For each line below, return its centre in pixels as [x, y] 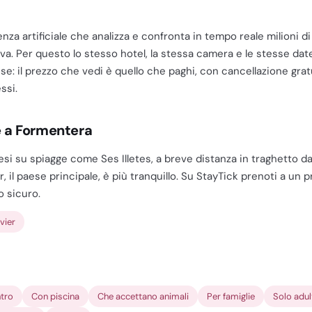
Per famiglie [231, 296]
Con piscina [55, 296]
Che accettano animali [143, 296]
